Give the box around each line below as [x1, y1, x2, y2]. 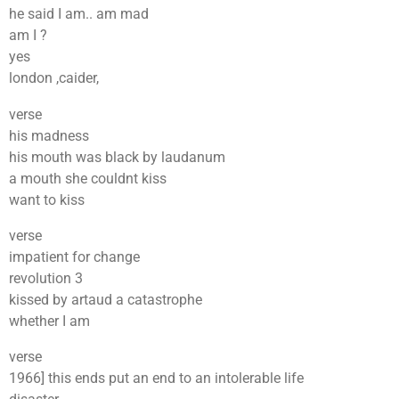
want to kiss [9, 191, 85, 208]
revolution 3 [9, 269, 83, 287]
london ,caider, [9, 69, 99, 87]
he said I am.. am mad [9, 5, 149, 23]
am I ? [9, 27, 47, 45]
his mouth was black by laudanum [9, 148, 225, 166]
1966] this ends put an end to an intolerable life [9, 370, 304, 387]
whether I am [9, 312, 90, 330]
